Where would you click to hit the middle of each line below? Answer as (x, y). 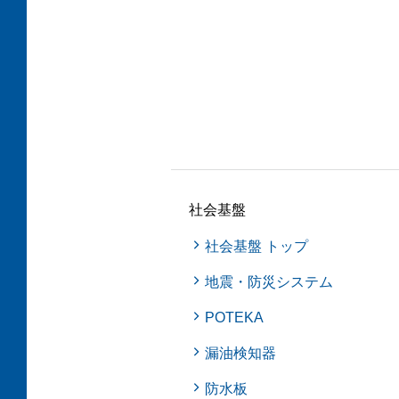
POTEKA (235, 318)
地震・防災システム (269, 282)
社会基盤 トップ (257, 246)
